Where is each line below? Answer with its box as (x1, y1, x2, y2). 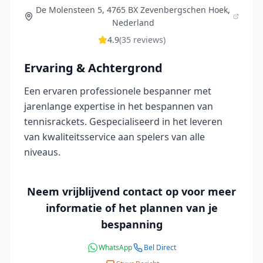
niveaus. (24, 146, 60, 159)
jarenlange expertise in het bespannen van (24, 100, 213, 113)
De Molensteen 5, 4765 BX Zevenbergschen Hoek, (36, 4, 231, 15)
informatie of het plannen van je (45, 201, 218, 215)
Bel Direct (144, 242, 176, 252)
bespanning (100, 217, 163, 231)
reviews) (130, 34, 166, 45)
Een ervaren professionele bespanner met (24, 85, 211, 97)
